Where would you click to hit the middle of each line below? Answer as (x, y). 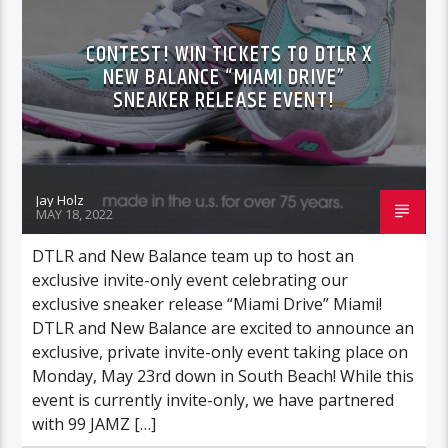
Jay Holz (60, 199)
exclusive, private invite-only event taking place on (220, 351)
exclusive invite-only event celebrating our (190, 279)
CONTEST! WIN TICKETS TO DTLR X (229, 54)
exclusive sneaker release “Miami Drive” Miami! (207, 303)
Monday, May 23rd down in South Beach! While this (223, 375)
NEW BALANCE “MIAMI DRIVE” (224, 77)
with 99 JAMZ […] (94, 423)
